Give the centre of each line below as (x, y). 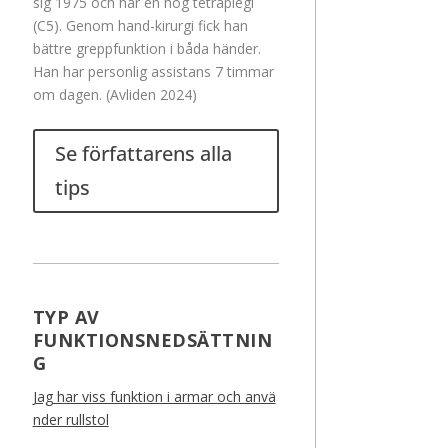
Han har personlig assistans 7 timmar (153, 72)
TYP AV (66, 317)
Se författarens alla (143, 154)
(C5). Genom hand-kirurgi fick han (140, 26)
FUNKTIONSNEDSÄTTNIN (152, 340)
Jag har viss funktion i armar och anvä (154, 397)
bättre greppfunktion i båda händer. (146, 49)
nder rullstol (70, 420)
